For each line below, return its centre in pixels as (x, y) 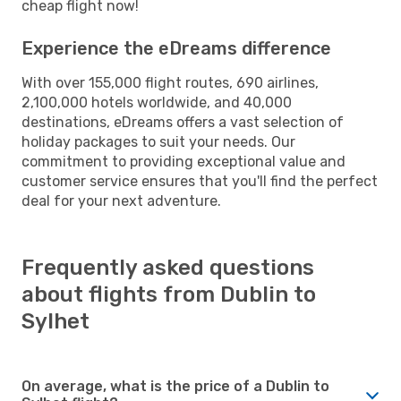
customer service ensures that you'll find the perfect (200, 181)
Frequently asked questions (168, 267)
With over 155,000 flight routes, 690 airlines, (170, 82)
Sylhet (55, 321)
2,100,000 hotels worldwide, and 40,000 (157, 102)
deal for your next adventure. (121, 200)
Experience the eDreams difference (176, 48)
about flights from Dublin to (169, 294)
